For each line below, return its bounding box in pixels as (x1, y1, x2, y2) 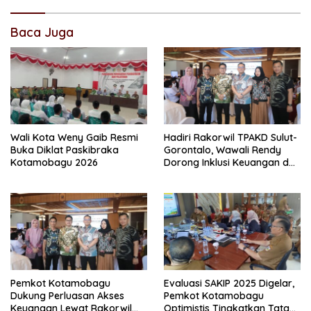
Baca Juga (10, 24, 74, 41)
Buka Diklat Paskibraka (10, 144, 119, 157)
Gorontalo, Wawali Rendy (164, 144, 281, 157)
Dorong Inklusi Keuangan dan (164, 156, 301, 169)
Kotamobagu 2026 (10, 156, 98, 169)
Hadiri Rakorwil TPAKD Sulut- (164, 131, 297, 144)
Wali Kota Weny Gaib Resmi (10, 131, 138, 144)
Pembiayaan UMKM (164, 169, 253, 182)
